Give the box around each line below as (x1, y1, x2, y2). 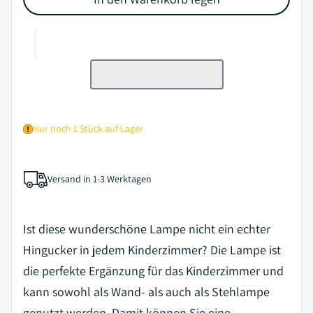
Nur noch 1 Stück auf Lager (33, 122, 143, 136)
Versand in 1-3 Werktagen (48, 173, 152, 186)
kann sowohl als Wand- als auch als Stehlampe (23, 283, 270, 300)
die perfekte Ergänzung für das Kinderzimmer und (23, 262, 284, 279)
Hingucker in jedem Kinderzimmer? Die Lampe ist (23, 241, 281, 258)
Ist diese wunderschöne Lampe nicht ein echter (23, 220, 270, 237)
